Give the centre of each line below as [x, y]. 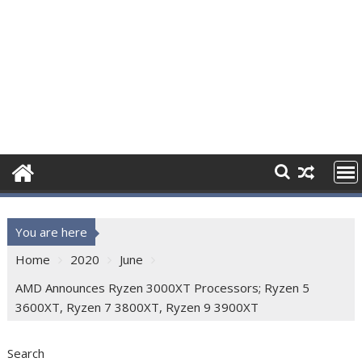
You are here [52, 232]
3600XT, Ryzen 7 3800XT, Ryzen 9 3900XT [137, 307]
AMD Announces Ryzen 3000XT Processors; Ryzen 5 [163, 288]
